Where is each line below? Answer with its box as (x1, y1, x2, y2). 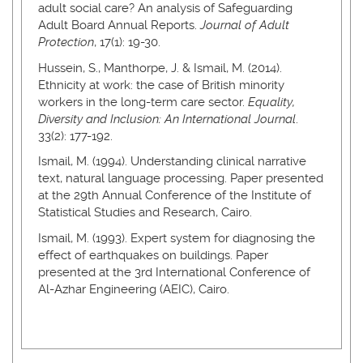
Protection (38, 35, 94, 49)
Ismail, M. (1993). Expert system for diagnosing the (38, 230, 315, 246)
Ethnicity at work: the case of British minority (38, 77, 284, 92)
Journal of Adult (200, 18, 289, 32)
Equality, (248, 94, 295, 109)
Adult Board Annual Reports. (38, 18, 200, 32)
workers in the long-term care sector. (38, 94, 248, 109)
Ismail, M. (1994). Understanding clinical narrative (38, 154, 306, 169)
